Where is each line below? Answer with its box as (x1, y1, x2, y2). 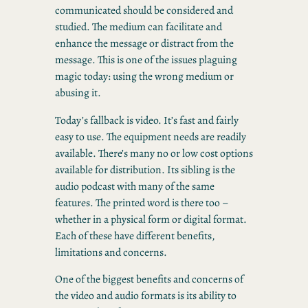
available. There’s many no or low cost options (55, 145, 253, 160)
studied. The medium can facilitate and (55, 19, 222, 34)
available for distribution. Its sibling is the (55, 162, 235, 177)
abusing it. (55, 85, 101, 100)
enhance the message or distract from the (55, 36, 234, 51)
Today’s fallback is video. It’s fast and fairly (55, 112, 239, 127)
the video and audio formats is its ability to (55, 288, 236, 303)
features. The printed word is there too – (55, 195, 228, 210)
